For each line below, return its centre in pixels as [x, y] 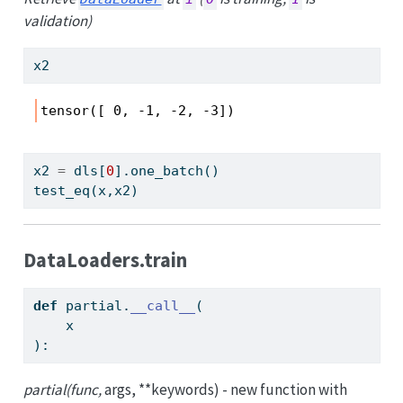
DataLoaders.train [105, 260]
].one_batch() [166, 171]
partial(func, [63, 389]
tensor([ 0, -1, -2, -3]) [138, 110]
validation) [57, 20]
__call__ [162, 305]
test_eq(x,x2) [85, 191]
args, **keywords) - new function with [225, 389]
